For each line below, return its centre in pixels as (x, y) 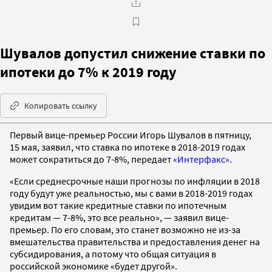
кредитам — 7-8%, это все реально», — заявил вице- (119, 217)
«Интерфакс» (201, 159)
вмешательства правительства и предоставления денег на (135, 241)
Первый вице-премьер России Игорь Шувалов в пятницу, (131, 134)
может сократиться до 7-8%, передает (91, 159)
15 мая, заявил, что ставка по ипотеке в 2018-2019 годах (127, 147)
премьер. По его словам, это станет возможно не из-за (125, 229)
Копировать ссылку (61, 105)
